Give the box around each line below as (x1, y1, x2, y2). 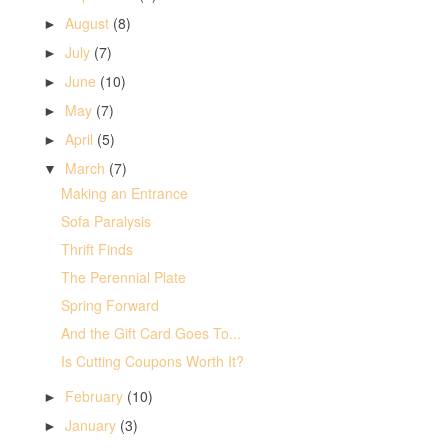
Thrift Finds (60, 239, 133, 260)
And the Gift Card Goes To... (60, 323, 241, 344)
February (64, 386, 127, 407)
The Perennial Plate (60, 267, 186, 288)
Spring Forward (60, 295, 159, 316)
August (64, 12, 113, 33)
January (64, 415, 120, 436)
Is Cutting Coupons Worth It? (60, 351, 244, 372)
